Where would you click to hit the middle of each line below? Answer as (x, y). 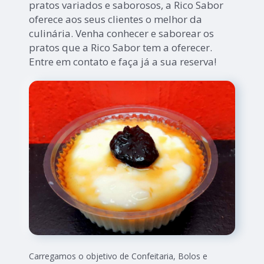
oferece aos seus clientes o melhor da (116, 19)
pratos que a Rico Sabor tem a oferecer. (121, 47)
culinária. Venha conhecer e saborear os (122, 33)
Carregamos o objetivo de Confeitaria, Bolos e (118, 256)
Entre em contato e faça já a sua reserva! (123, 61)
